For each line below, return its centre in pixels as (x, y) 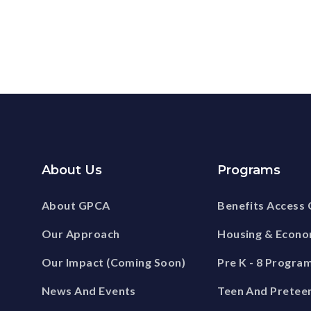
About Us (72, 170)
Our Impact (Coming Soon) (114, 262)
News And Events (89, 291)
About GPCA (76, 205)
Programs (249, 170)
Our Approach (81, 234)
